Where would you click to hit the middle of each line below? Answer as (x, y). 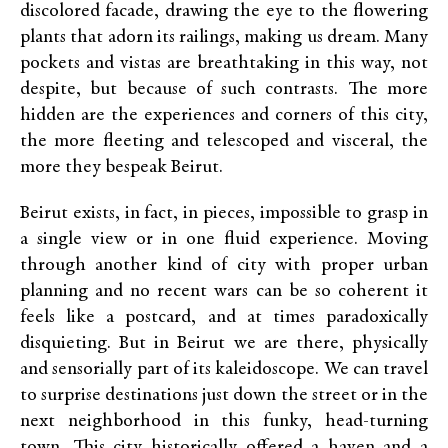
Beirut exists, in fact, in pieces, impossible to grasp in (224, 214)
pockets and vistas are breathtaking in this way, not (224, 64)
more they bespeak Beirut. (121, 168)
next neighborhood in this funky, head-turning (224, 422)
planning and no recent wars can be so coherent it (224, 292)
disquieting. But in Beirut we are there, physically (224, 344)
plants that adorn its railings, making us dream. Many (224, 38)
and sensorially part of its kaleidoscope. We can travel (224, 370)
